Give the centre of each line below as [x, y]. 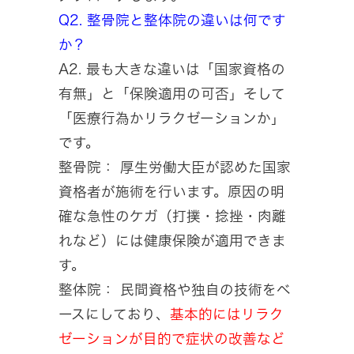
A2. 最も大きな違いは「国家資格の [172, 70]
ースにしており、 [114, 314]
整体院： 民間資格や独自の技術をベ [175, 290]
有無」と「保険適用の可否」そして [172, 94]
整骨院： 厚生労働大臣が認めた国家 [175, 168]
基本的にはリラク [227, 314]
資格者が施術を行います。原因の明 [171, 192]
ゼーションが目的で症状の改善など [172, 339]
